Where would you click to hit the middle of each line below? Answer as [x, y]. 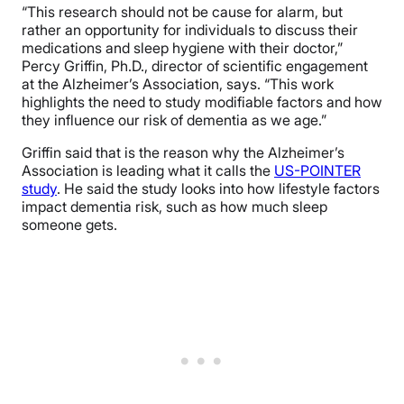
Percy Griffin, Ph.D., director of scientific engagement [195, 66]
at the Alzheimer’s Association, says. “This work [178, 84]
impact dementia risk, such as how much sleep [174, 207]
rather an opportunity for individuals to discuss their [190, 30]
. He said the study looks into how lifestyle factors [218, 189]
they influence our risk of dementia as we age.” [174, 120]
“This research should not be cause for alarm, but [182, 12]
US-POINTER [317, 171]
